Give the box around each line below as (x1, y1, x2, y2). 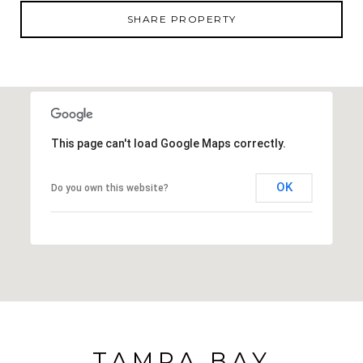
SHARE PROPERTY (126, 12, 237, 25)
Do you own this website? (50, 181, 169, 194)
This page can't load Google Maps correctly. (50, 136, 286, 150)
